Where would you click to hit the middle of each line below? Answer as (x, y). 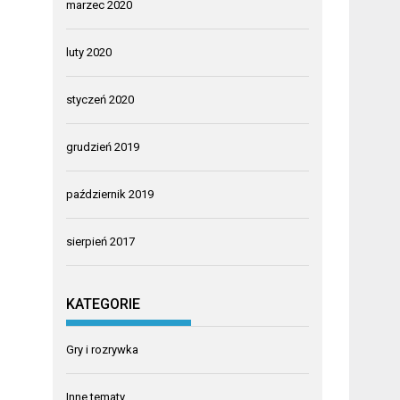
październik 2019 (110, 194)
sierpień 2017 (101, 241)
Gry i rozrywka (103, 350)
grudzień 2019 (103, 146)
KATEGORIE (104, 304)
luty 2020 (89, 52)
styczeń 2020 (100, 99)
